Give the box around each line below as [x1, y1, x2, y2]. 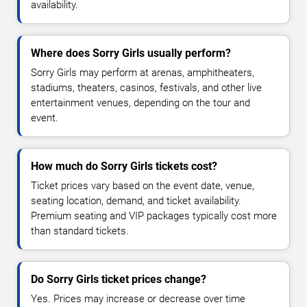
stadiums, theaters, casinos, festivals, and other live [31, 82, 262, 95]
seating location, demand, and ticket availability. [31, 195, 241, 208]
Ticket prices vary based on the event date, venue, [31, 180, 254, 193]
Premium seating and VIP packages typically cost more [31, 210, 277, 223]
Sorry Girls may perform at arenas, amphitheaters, [31, 66, 254, 79]
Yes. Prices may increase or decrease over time [31, 293, 245, 306]
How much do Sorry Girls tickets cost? [31, 160, 217, 173]
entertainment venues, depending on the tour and [31, 97, 250, 110]
